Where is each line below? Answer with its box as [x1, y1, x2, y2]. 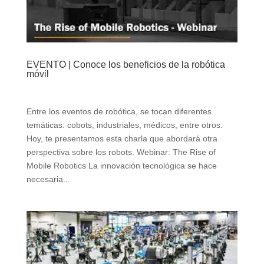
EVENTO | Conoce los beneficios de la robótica [26, 60, 225, 70]
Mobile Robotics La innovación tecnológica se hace [26, 161, 217, 171]
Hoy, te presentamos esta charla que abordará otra [26, 134, 217, 144]
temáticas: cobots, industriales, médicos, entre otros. [26, 120, 223, 130]
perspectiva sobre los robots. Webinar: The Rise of [26, 147, 216, 157]
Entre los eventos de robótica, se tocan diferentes [26, 107, 212, 117]
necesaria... [26, 174, 70, 184]
